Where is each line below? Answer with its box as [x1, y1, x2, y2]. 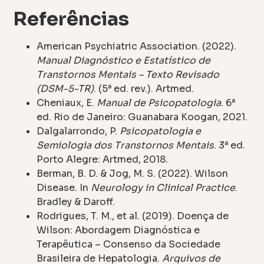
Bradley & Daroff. [37, 196, 115, 209]
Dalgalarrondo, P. [37, 125, 120, 138]
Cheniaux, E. [37, 97, 97, 110]
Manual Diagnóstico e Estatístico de [37, 54, 211, 67]
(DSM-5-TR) [37, 82, 94, 95]
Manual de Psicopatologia [97, 97, 222, 110]
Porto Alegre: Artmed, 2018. [37, 153, 169, 166]
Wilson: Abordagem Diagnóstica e [37, 224, 200, 237]
